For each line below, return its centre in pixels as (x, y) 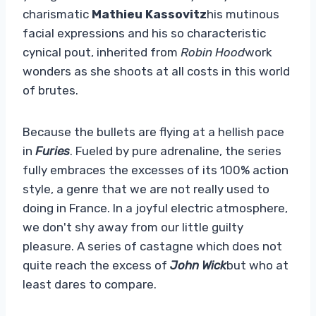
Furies (53, 151)
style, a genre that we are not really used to (146, 189)
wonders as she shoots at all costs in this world (156, 71)
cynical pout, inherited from (102, 52)
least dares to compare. (90, 284)
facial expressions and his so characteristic (144, 33)
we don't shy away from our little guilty (133, 227)
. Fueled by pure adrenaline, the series (176, 151)
